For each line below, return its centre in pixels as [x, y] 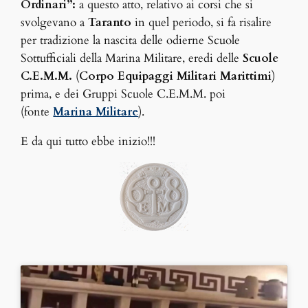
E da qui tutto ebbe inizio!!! [88, 142]
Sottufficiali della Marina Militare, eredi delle [132, 58]
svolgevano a [55, 23]
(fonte [37, 112]
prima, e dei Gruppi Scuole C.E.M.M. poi [123, 94]
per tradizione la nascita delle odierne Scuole [131, 41]
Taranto [110, 23]
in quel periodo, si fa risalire [202, 23]
